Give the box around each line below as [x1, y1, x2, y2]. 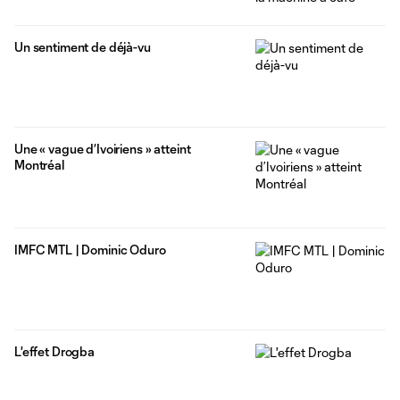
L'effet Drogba [14, 344, 96, 360]
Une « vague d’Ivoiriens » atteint [14, 140, 191, 156]
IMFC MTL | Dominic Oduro [14, 242, 166, 258]
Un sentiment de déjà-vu [14, 38, 151, 54]
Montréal [14, 156, 64, 172]
